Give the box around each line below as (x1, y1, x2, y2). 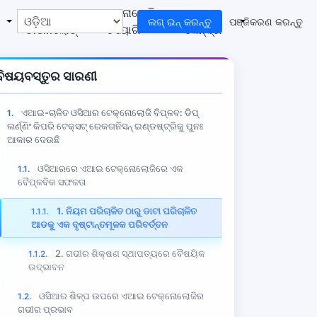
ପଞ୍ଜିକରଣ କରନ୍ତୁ (229, 15, 303, 28)
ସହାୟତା (185, 5, 220, 20)
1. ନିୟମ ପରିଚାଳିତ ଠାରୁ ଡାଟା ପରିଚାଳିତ (57, 204, 197, 217)
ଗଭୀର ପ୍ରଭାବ (18, 303, 73, 315)
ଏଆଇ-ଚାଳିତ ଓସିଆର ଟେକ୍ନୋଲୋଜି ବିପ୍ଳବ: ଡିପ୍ (21, 106, 199, 118)
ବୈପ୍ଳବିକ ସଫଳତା (18, 175, 86, 188)
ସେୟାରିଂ (107, 22, 143, 37)
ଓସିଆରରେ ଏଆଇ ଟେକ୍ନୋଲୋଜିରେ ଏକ (38, 162, 183, 174)
